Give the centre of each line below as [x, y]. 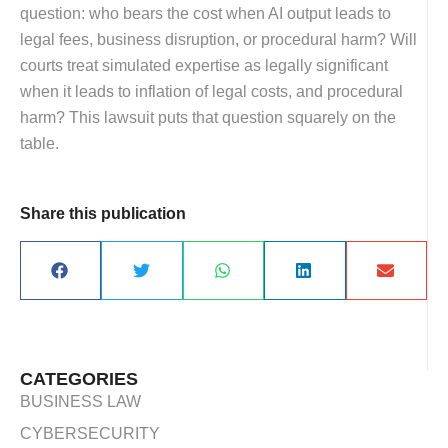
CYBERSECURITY [90, 434]
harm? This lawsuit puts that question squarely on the [208, 117]
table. [39, 143]
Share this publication [103, 214]
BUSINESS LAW [80, 402]
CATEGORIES [79, 379]
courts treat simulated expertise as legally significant [204, 65]
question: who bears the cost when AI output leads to [205, 13]
